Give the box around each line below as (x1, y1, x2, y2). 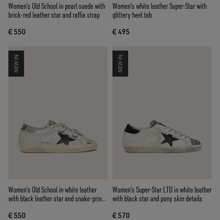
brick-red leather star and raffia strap (8, 10, 100, 20)
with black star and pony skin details (112, 193, 202, 203)
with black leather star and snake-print (8, 193, 104, 203)
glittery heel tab (112, 10, 152, 20)
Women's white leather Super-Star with (112, 1, 207, 11)
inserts (8, 202, 26, 212)
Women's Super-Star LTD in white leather (112, 184, 212, 194)
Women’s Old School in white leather (8, 184, 97, 194)
